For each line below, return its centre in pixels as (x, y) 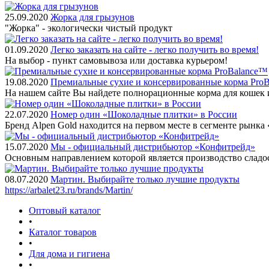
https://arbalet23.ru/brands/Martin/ (69, 190)
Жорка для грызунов (92, 17)
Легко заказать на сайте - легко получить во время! (155, 50)
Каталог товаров (63, 232)
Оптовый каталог (65, 210)
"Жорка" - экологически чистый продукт (89, 28)
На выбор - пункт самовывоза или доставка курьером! (116, 60)
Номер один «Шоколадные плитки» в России (144, 114)
